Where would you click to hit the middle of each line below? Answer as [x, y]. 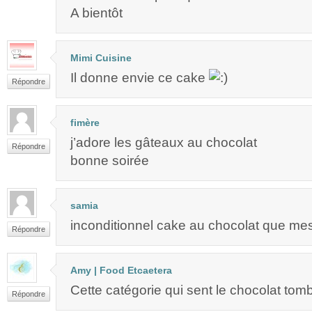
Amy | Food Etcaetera [121, 270]
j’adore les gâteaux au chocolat [164, 142]
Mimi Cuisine [101, 57]
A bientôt [96, 13]
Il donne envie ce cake [140, 77]
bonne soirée [110, 160]
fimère [85, 122]
